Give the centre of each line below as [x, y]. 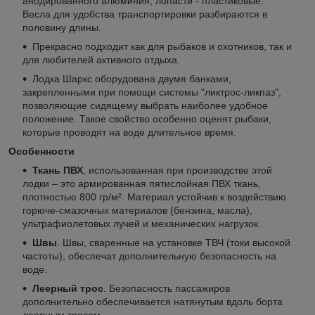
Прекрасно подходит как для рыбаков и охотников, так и [162, 46]
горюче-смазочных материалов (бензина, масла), [137, 210]
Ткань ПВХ [58, 170]
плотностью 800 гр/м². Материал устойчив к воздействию [154, 197]
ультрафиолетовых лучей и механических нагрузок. [142, 223]
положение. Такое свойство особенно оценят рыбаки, [147, 118]
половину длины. [62, 27]
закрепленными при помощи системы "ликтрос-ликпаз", [152, 92]
